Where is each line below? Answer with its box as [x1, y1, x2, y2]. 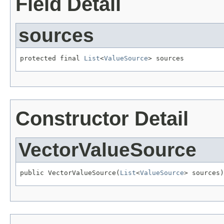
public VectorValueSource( [20, 168, 120, 176]
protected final [20, 54, 84, 62]
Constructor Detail [15, 107, 188, 130]
